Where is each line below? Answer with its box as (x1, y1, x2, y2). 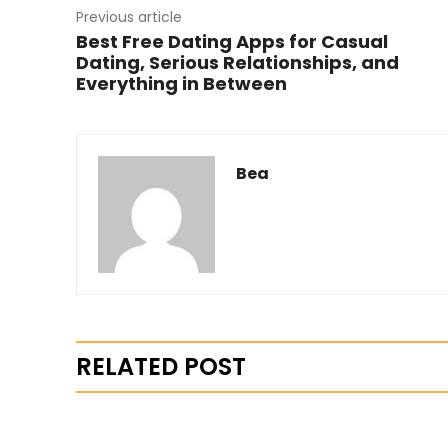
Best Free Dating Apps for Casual (76, 29, 388, 55)
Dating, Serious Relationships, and (76, 50, 399, 76)
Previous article (76, 7, 182, 28)
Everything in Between (76, 71, 287, 97)
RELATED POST (76, 350, 246, 384)
